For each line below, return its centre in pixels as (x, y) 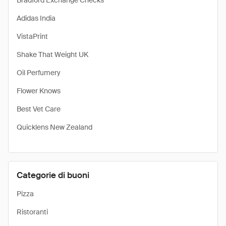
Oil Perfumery (39, 73)
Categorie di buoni (53, 175)
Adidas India (36, 18)
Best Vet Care (39, 109)
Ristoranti (32, 212)
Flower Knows (39, 91)
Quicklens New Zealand (54, 127)
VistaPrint (32, 36)
